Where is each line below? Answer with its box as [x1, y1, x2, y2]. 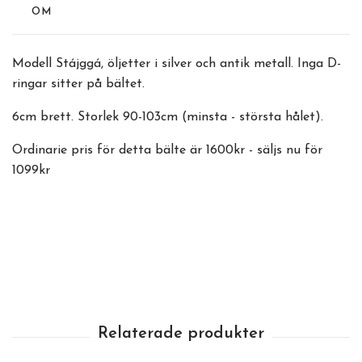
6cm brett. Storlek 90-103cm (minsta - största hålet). [12, 111, 327, 124]
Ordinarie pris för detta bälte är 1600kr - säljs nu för [12, 144, 322, 158]
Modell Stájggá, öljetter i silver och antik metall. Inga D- [12, 57, 341, 71]
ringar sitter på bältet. [12, 78, 149, 91]
